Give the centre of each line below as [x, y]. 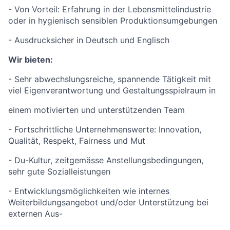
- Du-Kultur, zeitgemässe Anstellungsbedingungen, [106, 160]
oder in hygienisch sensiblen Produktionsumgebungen [113, 21]
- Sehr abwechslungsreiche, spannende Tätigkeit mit [110, 79]
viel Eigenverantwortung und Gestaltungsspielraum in [112, 90]
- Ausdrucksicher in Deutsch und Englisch [89, 40]
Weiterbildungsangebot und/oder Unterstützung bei [108, 202]
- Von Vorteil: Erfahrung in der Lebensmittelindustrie [110, 9]
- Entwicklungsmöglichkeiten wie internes [89, 191]
